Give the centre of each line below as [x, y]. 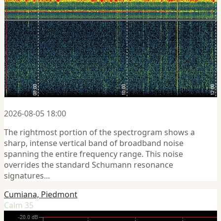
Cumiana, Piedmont [41, 194]
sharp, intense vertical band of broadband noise [94, 143]
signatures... [27, 175]
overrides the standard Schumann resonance [89, 165]
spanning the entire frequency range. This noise [93, 154]
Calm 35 [19, 205]
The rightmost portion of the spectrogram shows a [99, 132]
